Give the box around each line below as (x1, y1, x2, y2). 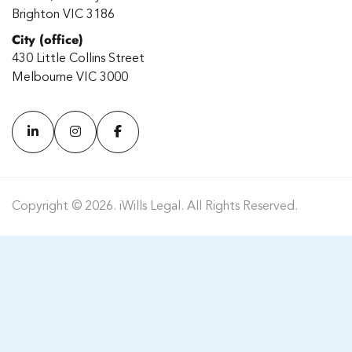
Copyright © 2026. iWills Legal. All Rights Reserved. (12, 200, 298, 213)
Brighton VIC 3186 (12, 8, 115, 21)
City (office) (12, 30, 83, 49)
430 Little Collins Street (12, 52, 145, 65)
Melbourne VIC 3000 (12, 71, 128, 84)
